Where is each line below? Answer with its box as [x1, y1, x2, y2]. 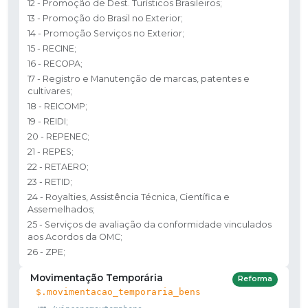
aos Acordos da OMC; [27, 231, 122, 242]
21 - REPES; [27, 146, 74, 157]
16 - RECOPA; [27, 58, 82, 69]
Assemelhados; [27, 203, 95, 214]
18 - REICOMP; [27, 100, 87, 111]
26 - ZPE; [27, 246, 65, 257]
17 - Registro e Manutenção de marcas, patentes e [27, 73, 250, 84]
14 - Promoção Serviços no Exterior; [27, 27, 184, 38]
